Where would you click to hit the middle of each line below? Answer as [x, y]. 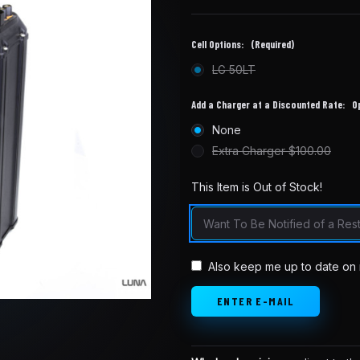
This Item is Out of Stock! [257, 187]
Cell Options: [219, 45]
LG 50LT [233, 70]
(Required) [272, 45]
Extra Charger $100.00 [271, 151]
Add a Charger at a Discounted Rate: [270, 105]
